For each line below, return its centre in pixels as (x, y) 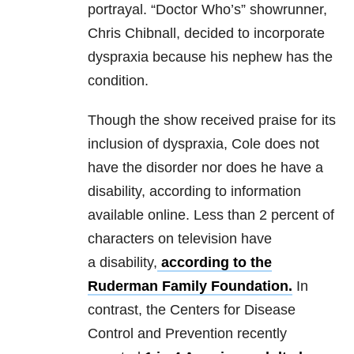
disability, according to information (194, 192)
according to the (215, 263)
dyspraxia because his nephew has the (210, 57)
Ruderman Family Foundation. (190, 286)
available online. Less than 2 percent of (211, 215)
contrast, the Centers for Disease (192, 310)
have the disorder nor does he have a (205, 168)
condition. (118, 81)
